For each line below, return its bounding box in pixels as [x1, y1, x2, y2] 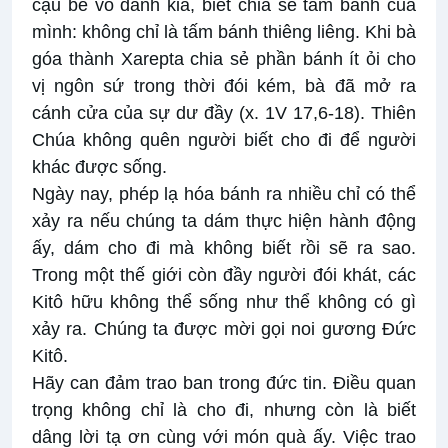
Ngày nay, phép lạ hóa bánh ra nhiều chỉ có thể [32, 184, 416, 205]
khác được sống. [32, 157, 167, 178]
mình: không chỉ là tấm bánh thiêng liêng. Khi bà [32, 22, 416, 43]
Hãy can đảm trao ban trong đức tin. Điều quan [32, 373, 416, 394]
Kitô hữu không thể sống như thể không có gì [32, 292, 416, 313]
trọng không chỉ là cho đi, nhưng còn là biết [32, 400, 416, 421]
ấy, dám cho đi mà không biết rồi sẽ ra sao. [32, 238, 416, 259]
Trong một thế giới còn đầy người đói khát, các [32, 265, 416, 286]
